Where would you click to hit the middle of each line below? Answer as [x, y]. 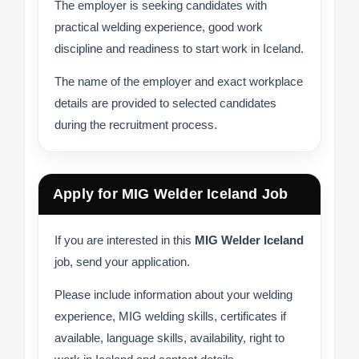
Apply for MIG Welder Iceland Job [171, 194]
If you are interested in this [125, 240]
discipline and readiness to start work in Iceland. [179, 49]
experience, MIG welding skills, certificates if [170, 317]
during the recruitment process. [136, 125]
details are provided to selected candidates [165, 103]
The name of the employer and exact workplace [179, 82]
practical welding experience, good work [159, 27]
